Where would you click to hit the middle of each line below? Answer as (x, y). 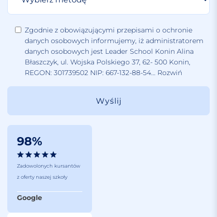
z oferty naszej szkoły (42, 177)
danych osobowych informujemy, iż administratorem (114, 41)
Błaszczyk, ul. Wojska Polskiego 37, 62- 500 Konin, (108, 62)
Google (30, 198)
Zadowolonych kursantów (49, 166)
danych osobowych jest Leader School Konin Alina (109, 51)
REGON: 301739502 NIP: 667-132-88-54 (88, 73)
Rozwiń (169, 73)
